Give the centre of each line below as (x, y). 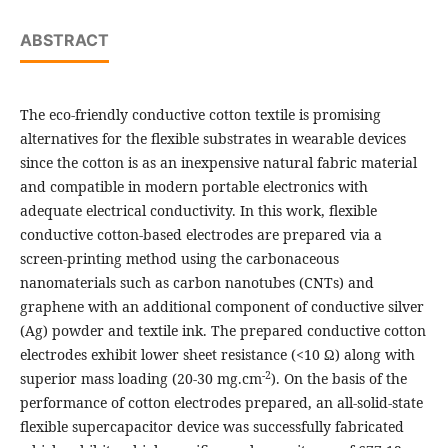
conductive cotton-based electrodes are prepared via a (200, 235)
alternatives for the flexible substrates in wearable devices (212, 139)
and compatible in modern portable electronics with (193, 187)
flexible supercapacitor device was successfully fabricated (211, 427)
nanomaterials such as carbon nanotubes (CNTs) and (196, 283)
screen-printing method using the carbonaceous (179, 259)
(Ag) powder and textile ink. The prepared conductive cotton (222, 331)
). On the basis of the (338, 379)
